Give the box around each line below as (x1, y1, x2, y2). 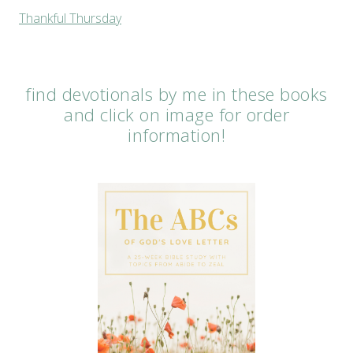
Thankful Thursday (19, 9, 121, 27)
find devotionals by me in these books (25, 81, 328, 106)
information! (128, 122, 225, 147)
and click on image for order (64, 102, 289, 126)
